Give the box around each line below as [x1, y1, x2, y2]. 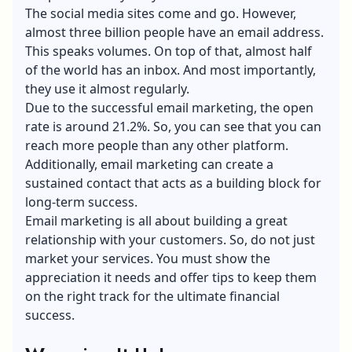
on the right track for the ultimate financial [25, 287, 280, 305]
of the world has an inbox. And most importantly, [25, 60, 316, 79]
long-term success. [25, 192, 137, 211]
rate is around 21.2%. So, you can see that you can [25, 117, 321, 135]
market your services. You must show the [25, 249, 270, 267]
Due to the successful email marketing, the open [25, 98, 313, 116]
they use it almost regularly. [25, 79, 189, 97]
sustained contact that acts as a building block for [25, 174, 321, 192]
